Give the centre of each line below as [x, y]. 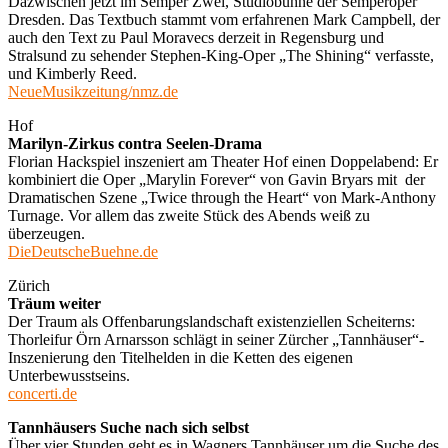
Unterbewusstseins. [69, 375]
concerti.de [42, 393]
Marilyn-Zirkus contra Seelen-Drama [135, 143]
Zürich [29, 285]
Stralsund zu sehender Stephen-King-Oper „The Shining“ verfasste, [221, 55]
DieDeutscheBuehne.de [83, 251]
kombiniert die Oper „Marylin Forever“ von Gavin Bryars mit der [216, 179]
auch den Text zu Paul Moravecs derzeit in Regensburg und [196, 37]
